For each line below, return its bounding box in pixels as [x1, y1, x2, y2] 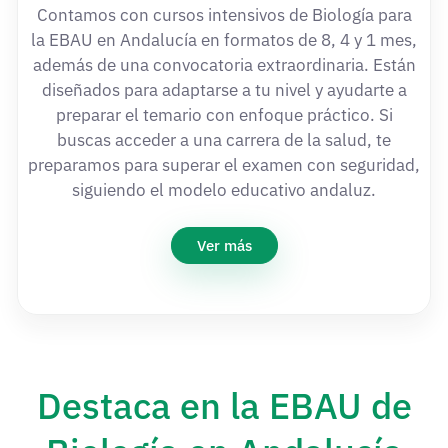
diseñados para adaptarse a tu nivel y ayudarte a [41, 78, 407, 101]
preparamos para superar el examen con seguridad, [28, 153, 420, 176]
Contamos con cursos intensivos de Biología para [36, 3, 412, 26]
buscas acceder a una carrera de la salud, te [57, 128, 391, 151]
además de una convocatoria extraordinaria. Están [32, 53, 416, 76]
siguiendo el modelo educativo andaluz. [72, 178, 376, 201]
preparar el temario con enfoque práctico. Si [55, 103, 393, 126]
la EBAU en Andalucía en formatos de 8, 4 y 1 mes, [31, 28, 417, 51]
